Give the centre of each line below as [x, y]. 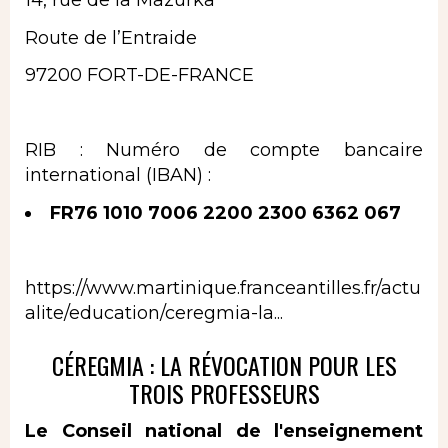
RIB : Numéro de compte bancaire [224, 150]
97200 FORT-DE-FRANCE [139, 75]
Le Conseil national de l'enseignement [224, 431]
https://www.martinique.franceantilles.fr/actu [223, 287]
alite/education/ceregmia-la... [154, 312]
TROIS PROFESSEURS [224, 392]
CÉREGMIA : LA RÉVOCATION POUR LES [224, 364]
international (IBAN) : [118, 175]
